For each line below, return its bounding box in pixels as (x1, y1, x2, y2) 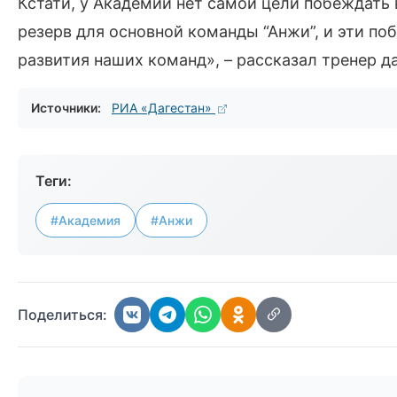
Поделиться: (18, 306, 107, 323)
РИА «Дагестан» (112, 100, 215, 115)
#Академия (51, 213, 121, 228)
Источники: (31, 100, 101, 115)
